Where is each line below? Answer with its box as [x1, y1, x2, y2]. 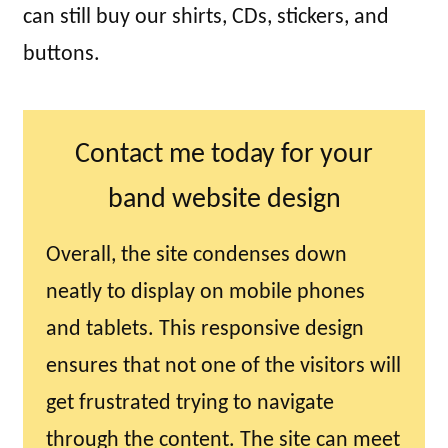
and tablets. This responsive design [46, 318, 364, 342]
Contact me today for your [75, 141, 373, 170]
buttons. [23, 43, 100, 67]
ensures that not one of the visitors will [46, 355, 401, 379]
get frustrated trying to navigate [46, 392, 334, 416]
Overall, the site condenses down [46, 244, 347, 268]
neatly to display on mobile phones [46, 281, 365, 305]
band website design [107, 186, 341, 215]
